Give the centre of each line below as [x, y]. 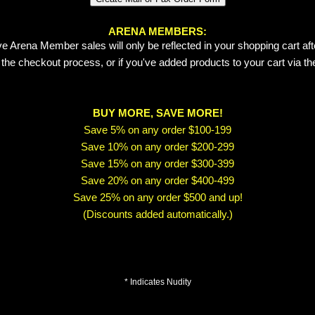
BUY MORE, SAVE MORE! [157, 114]
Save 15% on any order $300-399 [157, 164]
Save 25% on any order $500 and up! [157, 198]
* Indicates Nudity [157, 282]
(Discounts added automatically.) [157, 215]
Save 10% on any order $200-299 [157, 147]
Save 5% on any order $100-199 [157, 130]
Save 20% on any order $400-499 [157, 181]
